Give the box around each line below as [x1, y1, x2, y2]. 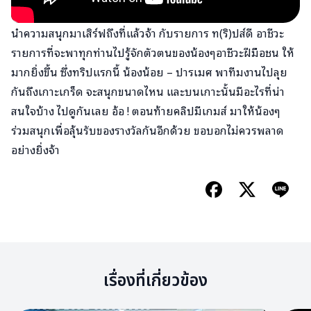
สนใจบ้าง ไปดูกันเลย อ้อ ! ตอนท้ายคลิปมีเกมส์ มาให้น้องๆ [11, 101, 280, 119]
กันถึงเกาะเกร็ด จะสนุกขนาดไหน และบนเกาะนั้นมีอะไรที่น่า [11, 82, 285, 100]
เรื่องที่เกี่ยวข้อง [103, 269, 208, 294]
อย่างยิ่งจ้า [11, 140, 60, 158]
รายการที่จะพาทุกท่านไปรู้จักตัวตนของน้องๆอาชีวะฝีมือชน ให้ [11, 43, 294, 61]
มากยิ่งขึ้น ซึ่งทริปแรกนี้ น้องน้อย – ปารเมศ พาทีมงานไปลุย [11, 62, 287, 81]
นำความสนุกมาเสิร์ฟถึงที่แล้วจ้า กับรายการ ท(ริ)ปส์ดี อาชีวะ [11, 24, 284, 42]
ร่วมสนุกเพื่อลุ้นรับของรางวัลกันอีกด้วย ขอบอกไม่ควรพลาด [11, 121, 284, 139]
